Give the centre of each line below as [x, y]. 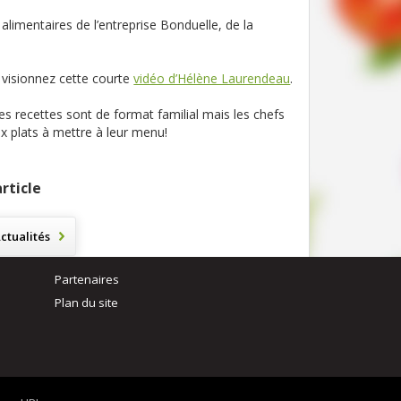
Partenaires [87, 279]
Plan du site [86, 303]
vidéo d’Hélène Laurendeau [212, 78]
